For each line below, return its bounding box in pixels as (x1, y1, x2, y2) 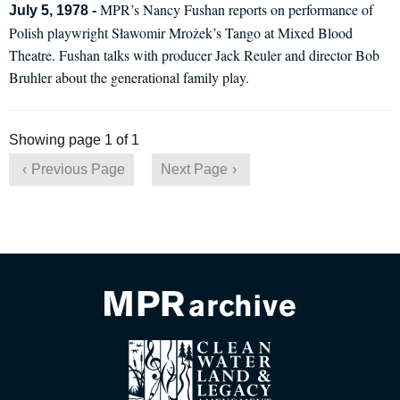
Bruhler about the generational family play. (9, 68, 249, 87)
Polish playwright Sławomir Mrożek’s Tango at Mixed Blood (9, 23, 353, 42)
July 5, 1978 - (9, 3, 100, 18)
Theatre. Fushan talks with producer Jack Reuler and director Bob (9, 46, 379, 64)
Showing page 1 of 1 (9, 132, 139, 147)
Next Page (161, 162, 228, 177)
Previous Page (31, 162, 125, 177)
